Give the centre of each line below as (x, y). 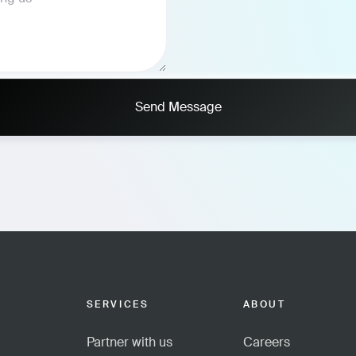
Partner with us (129, 342)
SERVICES (118, 304)
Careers (266, 342)
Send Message (178, 107)
